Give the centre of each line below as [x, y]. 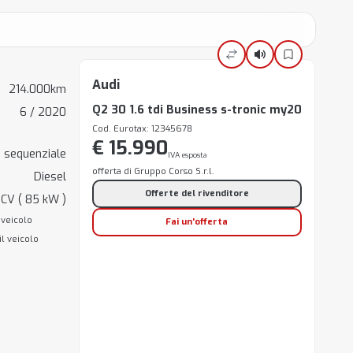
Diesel [50, 177]
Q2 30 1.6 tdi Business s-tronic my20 [197, 110]
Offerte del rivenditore [197, 193]
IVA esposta [187, 155]
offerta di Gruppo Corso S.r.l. [153, 171]
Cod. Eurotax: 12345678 [142, 129]
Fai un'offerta [197, 222]
